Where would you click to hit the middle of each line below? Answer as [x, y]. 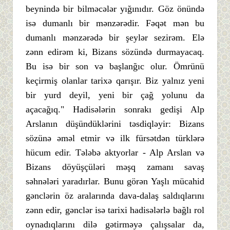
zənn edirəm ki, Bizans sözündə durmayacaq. [115, 52]
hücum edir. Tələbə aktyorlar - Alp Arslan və [115, 152]
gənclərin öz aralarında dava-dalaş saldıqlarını [115, 195]
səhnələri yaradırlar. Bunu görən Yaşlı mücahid [115, 181]
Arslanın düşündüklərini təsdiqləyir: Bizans [115, 123]
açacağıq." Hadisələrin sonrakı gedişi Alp [115, 109]
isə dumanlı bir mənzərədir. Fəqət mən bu [115, 23]
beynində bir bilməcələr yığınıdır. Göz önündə [115, 8]
